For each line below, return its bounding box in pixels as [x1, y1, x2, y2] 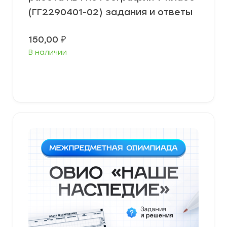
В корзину [96, 71, 139, 81]
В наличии [28, 48, 67, 57]
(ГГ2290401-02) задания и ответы [28, 7, 193, 18]
